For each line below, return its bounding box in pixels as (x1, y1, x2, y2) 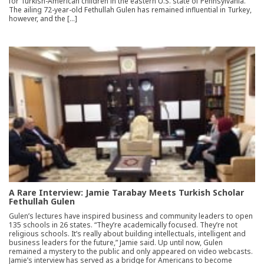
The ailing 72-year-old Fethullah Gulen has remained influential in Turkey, (9, 4, 252, 15)
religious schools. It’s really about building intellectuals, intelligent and (9, 228, 246, 239)
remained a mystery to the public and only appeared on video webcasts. (9, 246, 253, 256)
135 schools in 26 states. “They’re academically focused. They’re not (9, 219, 237, 230)
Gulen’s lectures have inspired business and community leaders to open (9, 210, 253, 221)
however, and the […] (9, 13, 77, 24)
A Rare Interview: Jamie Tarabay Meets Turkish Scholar (9, 186, 244, 198)
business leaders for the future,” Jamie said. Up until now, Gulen (9, 237, 223, 247)
